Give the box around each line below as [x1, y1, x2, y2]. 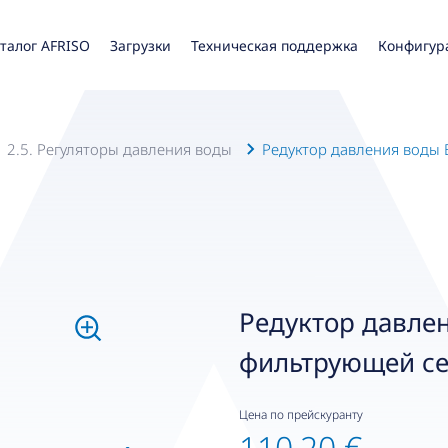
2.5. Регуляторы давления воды [6, 139, 232, 159]
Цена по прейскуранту [238, 406, 363, 423]
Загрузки [110, 35, 172, 55]
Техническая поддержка [191, 35, 359, 55]
